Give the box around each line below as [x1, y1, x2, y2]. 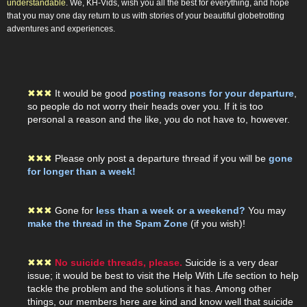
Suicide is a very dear [182, 257, 278, 269]
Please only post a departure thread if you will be [55, 153, 269, 164]
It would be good [55, 88, 130, 99]
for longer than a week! [27, 166, 136, 177]
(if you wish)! [188, 218, 245, 230]
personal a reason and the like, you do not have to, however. [27, 114, 290, 125]
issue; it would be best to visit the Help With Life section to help [27, 270, 299, 282]
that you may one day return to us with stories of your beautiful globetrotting [7, 11, 284, 21]
